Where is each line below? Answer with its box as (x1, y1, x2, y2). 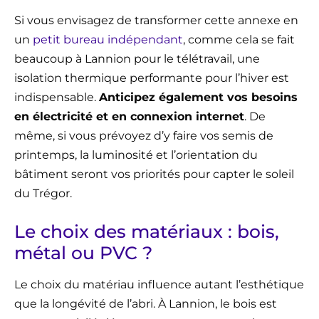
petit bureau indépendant (33, 33, 183, 47)
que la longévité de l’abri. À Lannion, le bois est (14, 297, 277, 311)
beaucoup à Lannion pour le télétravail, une (14, 52, 260, 66)
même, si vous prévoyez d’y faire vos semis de (14, 129, 273, 143)
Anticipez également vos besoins (99, 90, 298, 105)
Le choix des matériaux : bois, (14, 221, 279, 243)
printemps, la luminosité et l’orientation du (14, 148, 258, 162)
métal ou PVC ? (14, 242, 152, 264)
